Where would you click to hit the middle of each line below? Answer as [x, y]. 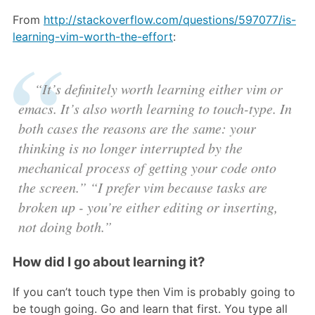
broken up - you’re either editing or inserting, [148, 206]
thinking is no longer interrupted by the [130, 147]
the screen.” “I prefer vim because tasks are [143, 187]
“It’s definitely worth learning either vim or [159, 88]
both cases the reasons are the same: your [137, 128]
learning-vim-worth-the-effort [93, 36]
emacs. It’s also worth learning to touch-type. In [155, 108]
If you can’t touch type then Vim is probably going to [154, 292]
